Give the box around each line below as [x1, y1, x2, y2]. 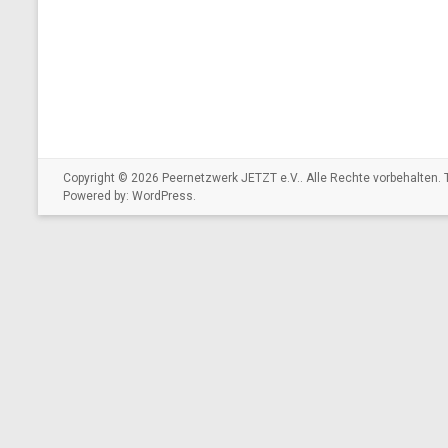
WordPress [132, 189, 193, 203]
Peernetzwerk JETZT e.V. [162, 171, 300, 185]
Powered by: [63, 189, 132, 203]
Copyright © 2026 [63, 171, 162, 185]
